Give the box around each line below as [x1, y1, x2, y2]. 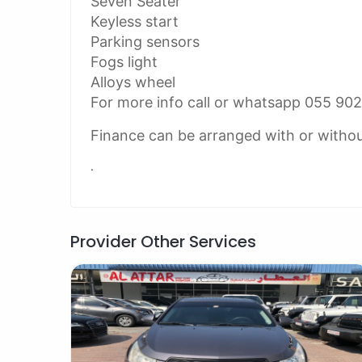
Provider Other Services [70, 230, 256, 253]
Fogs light [90, 53, 158, 70]
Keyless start [90, 13, 179, 30]
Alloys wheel [90, 74, 175, 90]
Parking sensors [90, 33, 200, 50]
